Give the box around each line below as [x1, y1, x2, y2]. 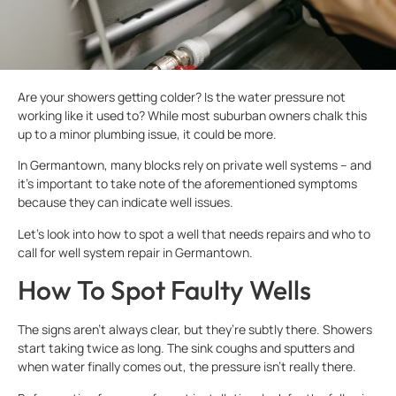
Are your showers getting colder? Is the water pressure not [18, 88, 346, 105]
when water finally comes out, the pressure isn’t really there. [18, 358, 356, 376]
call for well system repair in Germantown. [18, 243, 253, 261]
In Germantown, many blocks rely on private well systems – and [18, 156, 371, 174]
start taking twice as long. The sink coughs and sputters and [18, 339, 354, 357]
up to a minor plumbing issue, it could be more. [18, 126, 277, 142]
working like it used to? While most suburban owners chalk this [18, 107, 367, 124]
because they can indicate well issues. [18, 194, 233, 211]
